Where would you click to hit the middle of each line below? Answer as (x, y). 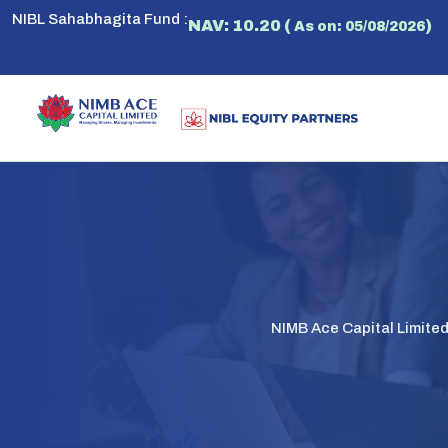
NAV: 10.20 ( (239, 25)
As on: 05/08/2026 (358, 26)
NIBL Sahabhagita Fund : (100, 19)
